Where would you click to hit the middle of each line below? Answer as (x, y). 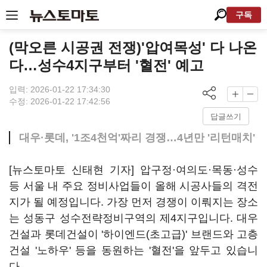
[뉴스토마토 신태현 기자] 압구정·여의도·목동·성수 (133, 170)
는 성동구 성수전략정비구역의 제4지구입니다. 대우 (133, 218)
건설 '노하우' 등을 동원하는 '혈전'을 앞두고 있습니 (133, 250)
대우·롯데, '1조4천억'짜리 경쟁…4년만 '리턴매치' (137, 138)
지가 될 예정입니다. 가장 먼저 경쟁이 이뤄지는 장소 (133, 202)
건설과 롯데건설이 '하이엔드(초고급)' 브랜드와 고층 (133, 234)
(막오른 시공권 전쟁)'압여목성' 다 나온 (133, 47)
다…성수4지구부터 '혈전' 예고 (106, 65)
